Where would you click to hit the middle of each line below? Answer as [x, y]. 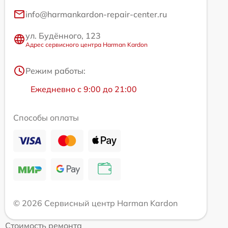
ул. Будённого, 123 [63, 35]
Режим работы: [55, 70]
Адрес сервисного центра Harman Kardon [87, 44]
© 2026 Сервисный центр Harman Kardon [95, 203]
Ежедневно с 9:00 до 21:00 [84, 89]
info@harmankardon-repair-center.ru [96, 14]
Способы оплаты [46, 117]
